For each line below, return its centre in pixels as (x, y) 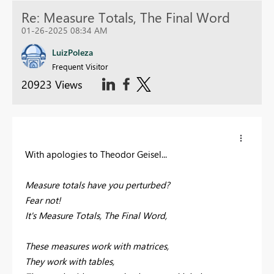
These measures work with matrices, (97, 246)
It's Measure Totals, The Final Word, (96, 216)
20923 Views (52, 85)
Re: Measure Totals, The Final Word (126, 17)
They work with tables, (70, 261)
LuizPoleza (72, 53)
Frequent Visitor (80, 67)
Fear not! (43, 200)
